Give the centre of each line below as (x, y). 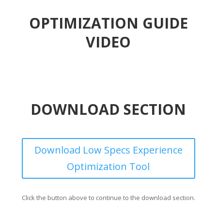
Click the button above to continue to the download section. (108, 198)
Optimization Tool (108, 166)
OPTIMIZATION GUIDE (108, 23)
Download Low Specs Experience (108, 150)
